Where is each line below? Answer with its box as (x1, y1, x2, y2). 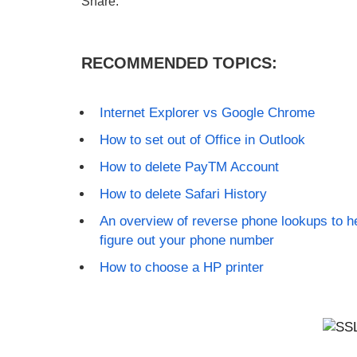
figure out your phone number (99, 233, 274, 248)
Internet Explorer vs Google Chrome (99, 105, 315, 120)
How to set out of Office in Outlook (99, 132, 305, 147)
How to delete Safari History (99, 186, 267, 202)
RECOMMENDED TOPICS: (81, 54, 277, 72)
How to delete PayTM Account (99, 159, 279, 175)
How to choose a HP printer (99, 260, 264, 275)
